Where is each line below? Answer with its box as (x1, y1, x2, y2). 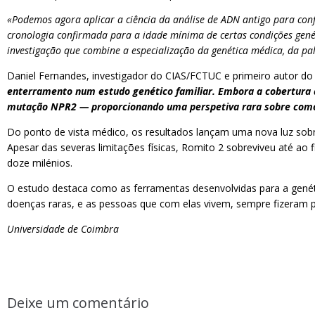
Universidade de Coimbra (7, 222, 119, 236)
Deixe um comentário (7, 293, 149, 312)
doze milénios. (7, 156, 72, 169)
